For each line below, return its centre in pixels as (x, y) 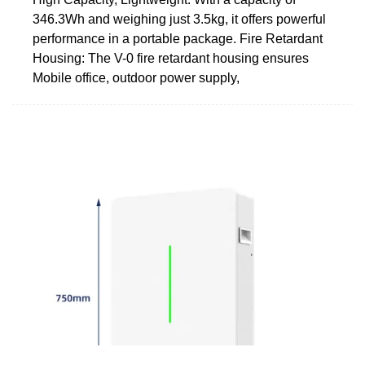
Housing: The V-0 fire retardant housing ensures (171, 58)
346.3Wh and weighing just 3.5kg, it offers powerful (179, 19)
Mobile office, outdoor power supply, (136, 77)
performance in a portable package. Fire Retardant (178, 38)
